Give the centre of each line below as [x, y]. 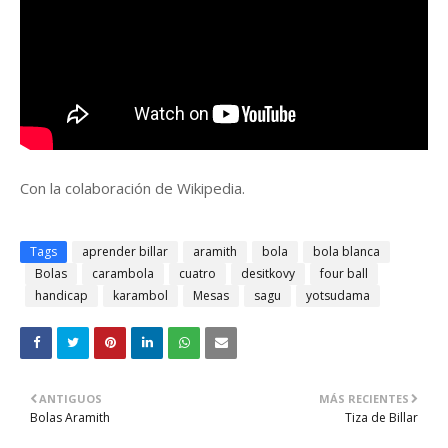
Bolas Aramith [70, 418]
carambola [123, 274]
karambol [140, 296]
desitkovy [268, 274]
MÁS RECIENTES [364, 399]
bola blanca [346, 252]
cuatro [197, 274]
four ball [344, 274]
